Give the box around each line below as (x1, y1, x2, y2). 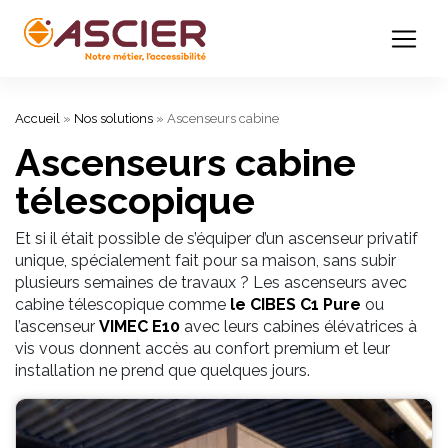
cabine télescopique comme (15, 295, 230, 314)
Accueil (15, 111, 60, 126)
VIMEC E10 (99, 317, 180, 336)
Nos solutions (74, 111, 153, 126)
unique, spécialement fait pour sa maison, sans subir (15, 251, 396, 270)
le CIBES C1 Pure (230, 295, 361, 314)
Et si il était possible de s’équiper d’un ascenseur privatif (15, 229, 418, 248)
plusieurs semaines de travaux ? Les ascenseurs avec (15, 273, 407, 292)
